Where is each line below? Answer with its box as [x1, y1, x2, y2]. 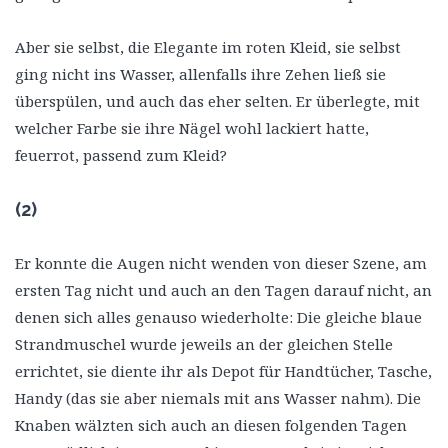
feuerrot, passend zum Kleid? [15, 144, 227, 165]
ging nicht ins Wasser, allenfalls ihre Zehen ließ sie [15, 63, 386, 84]
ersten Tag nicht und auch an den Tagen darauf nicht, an [15, 279, 432, 300]
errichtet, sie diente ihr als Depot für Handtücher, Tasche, [15, 360, 432, 381]
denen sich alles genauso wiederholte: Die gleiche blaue [15, 306, 422, 327]
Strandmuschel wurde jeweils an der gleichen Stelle [15, 333, 393, 354]
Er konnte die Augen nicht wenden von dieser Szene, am [15, 252, 427, 273]
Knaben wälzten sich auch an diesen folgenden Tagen [15, 414, 407, 435]
